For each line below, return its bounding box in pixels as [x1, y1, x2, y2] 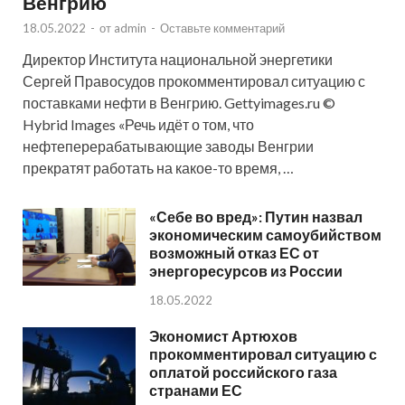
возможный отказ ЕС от [149, 243, 319, 261]
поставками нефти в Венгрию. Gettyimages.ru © [23, 93, 335, 111]
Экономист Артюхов [149, 326, 297, 344]
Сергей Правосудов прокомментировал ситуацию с [23, 71, 365, 89]
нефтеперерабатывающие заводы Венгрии [23, 137, 314, 155]
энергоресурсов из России [149, 261, 343, 279]
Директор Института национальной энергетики [23, 50, 333, 68]
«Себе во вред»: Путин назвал [149, 207, 363, 225]
